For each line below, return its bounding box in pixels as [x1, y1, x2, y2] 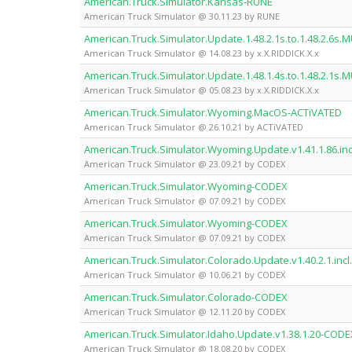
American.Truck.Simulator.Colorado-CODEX [84, 289, 288, 304]
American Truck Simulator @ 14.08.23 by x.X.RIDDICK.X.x [84, 46, 319, 59]
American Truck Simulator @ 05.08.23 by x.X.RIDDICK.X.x [84, 83, 319, 96]
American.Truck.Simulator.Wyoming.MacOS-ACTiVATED [84, 104, 342, 119]
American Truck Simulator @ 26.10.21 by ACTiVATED [84, 120, 303, 133]
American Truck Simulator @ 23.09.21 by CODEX [84, 157, 285, 170]
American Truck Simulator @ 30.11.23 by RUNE [84, 9, 280, 22]
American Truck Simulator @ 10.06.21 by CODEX [84, 268, 285, 280]
